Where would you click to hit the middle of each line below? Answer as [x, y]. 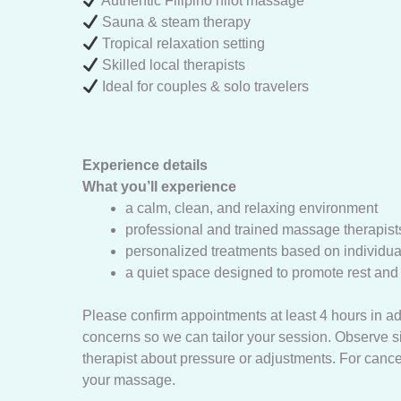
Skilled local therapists [172, 65]
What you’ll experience [159, 187]
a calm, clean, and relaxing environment [252, 208]
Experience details [145, 165]
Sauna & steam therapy [175, 22]
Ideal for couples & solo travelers [204, 86]
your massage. [129, 380]
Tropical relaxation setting [182, 43]
